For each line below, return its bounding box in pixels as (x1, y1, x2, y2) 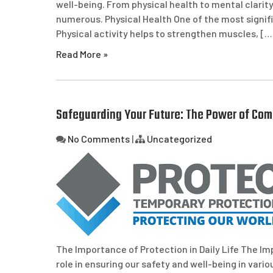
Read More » (56, 48, 108, 60)
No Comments (68, 133, 130, 144)
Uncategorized (147, 133, 212, 144)
